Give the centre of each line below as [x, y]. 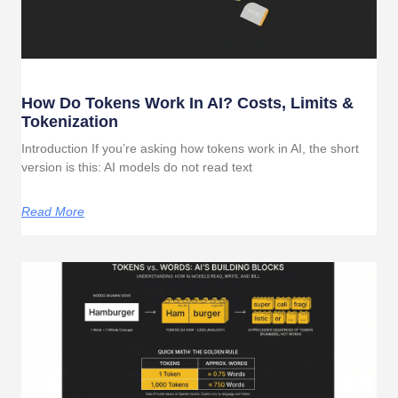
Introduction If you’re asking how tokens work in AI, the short [190, 148]
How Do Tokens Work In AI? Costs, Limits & [187, 103]
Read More [53, 211]
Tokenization [70, 122]
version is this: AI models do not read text [137, 167]
